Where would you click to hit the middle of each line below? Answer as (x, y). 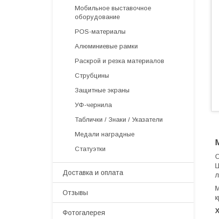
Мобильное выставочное (113, 8)
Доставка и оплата (93, 173)
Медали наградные (105, 134)
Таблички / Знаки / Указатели (119, 120)
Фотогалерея (84, 213)
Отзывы (75, 193)
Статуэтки (90, 149)
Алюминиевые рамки (106, 46)
